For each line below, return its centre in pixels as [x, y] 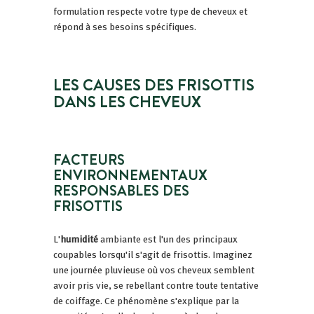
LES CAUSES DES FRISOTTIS [154, 84]
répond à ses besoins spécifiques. [125, 26]
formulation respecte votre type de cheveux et [150, 11]
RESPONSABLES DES [121, 190]
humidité [79, 239]
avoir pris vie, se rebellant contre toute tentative [156, 285]
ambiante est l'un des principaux [168, 239]
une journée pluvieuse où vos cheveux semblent [154, 269]
